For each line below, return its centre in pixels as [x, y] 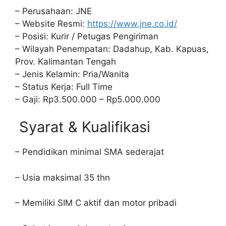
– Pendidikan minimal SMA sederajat [90, 152]
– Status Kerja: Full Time [64, 87]
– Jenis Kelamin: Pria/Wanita [72, 74]
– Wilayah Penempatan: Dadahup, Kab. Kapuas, [112, 49]
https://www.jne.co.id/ [132, 23]
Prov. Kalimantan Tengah [66, 61]
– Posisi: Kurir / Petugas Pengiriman [87, 36]
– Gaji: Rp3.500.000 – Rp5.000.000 [88, 99]
